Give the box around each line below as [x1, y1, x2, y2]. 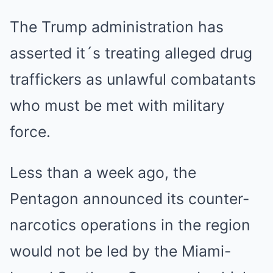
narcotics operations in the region [10, 216, 250, 234]
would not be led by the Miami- [10, 242, 231, 260]
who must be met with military [10, 96, 225, 115]
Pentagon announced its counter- [10, 190, 249, 208]
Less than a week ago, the [10, 163, 196, 182]
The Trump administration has [10, 18, 224, 36]
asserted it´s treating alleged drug [10, 44, 252, 62]
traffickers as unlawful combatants [10, 70, 256, 88]
